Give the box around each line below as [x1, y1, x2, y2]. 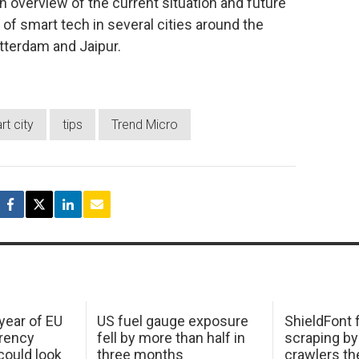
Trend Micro [111, 117, 178, 133]
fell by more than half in [97, 329, 246, 346]
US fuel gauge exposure [97, 312, 249, 329]
